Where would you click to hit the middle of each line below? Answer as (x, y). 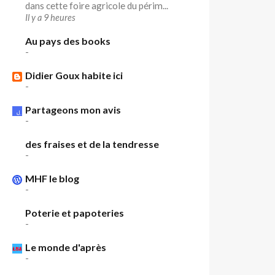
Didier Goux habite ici (74, 75)
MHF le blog (52, 178)
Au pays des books (68, 41)
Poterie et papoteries (75, 213)
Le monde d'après (66, 247)
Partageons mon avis (73, 110)
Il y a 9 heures (51, 17)
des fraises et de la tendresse (92, 144)
